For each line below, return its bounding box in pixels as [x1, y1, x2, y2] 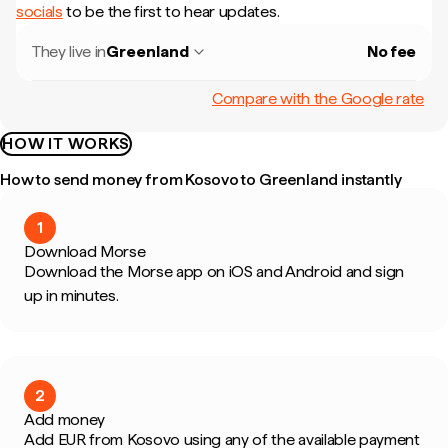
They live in [32, 42, 107, 61]
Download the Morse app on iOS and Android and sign [24, 262, 404, 281]
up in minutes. [24, 286, 119, 305]
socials [16, 2, 63, 21]
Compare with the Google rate [211, 88, 424, 108]
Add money [24, 410, 106, 429]
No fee [366, 42, 416, 61]
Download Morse [24, 242, 146, 261]
